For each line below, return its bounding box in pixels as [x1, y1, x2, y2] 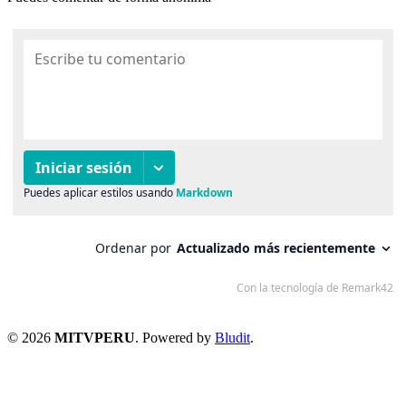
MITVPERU [54, 329, 135, 345]
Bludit [215, 329, 250, 345]
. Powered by [135, 329, 215, 345]
